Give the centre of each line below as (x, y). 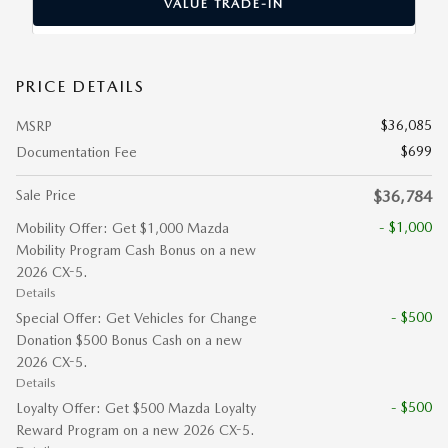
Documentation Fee (76, 152)
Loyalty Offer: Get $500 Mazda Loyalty (136, 408)
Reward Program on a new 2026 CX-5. (135, 430)
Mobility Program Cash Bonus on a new (136, 250)
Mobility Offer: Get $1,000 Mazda (122, 228)
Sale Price (46, 195)
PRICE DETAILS (81, 87)
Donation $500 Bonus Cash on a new (129, 340)
